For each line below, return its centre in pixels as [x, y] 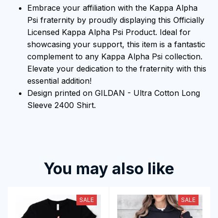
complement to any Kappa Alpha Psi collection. [115, 56]
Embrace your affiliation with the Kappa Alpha [112, 8]
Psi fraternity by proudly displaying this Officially [116, 20]
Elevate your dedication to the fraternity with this [117, 68]
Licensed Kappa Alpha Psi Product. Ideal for [109, 32]
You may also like [109, 168]
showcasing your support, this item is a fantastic [116, 44]
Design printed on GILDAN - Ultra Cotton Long [114, 93]
